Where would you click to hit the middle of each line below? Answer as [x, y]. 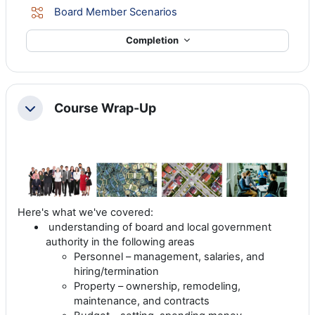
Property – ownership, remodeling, [157, 286]
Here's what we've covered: [85, 212]
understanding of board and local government [159, 227]
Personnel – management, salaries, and [169, 256]
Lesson [194, 12]
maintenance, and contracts [142, 301]
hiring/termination [116, 271]
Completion [153, 40]
